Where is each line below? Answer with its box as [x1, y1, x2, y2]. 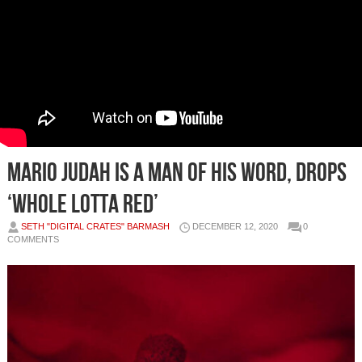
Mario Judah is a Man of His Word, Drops [6, 158, 347, 190]
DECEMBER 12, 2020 [192, 221, 278, 232]
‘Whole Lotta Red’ [6, 189, 158, 221]
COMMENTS [6, 234, 59, 245]
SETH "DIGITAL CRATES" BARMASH [20, 221, 170, 232]
